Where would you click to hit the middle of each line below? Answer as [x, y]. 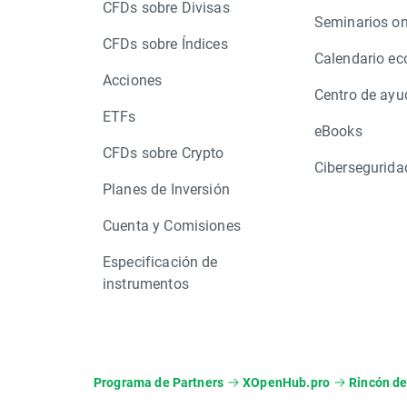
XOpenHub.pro [286, 382]
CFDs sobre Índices [165, 43]
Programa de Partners [159, 382]
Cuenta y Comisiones [172, 225]
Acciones [133, 79]
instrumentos [146, 283]
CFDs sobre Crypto [164, 152]
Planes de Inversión [166, 189]
